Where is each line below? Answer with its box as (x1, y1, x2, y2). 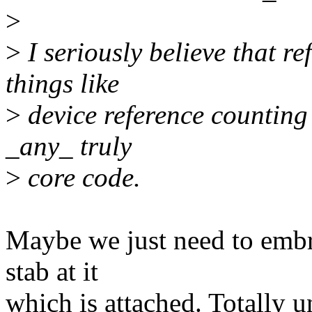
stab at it (6, 256, 98, 287)
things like (6, 68, 119, 99)
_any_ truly (6, 131, 132, 162)
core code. (21, 162, 141, 193)
